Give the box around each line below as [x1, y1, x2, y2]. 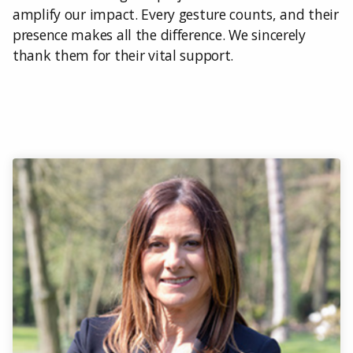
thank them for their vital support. [13, 46, 234, 65]
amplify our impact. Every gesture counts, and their [13, 5, 339, 24]
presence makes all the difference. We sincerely [13, 25, 306, 44]
